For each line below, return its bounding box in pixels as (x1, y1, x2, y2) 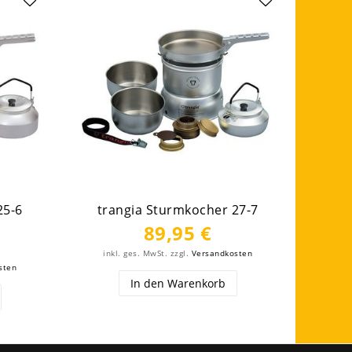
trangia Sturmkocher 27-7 (97, 200, 258, 218)
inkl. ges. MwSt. (103, 247, 167, 258)
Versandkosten (191, 247, 252, 258)
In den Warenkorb (130, 275, 225, 291)
